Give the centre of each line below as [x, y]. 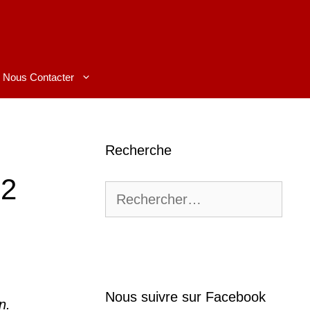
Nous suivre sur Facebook [185, 297]
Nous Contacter [38, 77]
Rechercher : [138, 190]
